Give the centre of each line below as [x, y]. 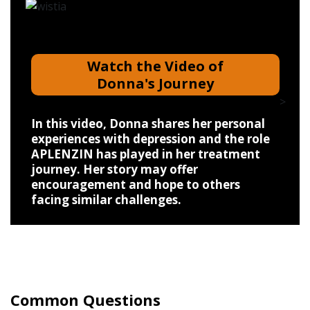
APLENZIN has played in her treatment [146, 154]
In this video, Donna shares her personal [148, 124]
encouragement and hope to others [136, 185]
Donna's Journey [155, 84]
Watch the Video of [155, 66]
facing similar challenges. [106, 200]
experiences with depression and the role [151, 139]
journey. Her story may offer [115, 170]
